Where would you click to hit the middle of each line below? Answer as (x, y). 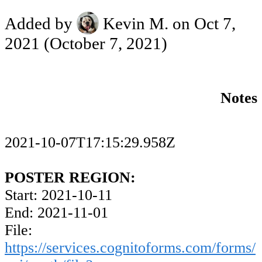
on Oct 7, (204, 24)
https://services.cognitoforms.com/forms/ (130, 248)
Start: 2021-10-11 (58, 195)
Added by (41, 24)
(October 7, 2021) (104, 43)
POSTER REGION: (70, 178)
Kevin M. (136, 24)
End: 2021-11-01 (56, 213)
